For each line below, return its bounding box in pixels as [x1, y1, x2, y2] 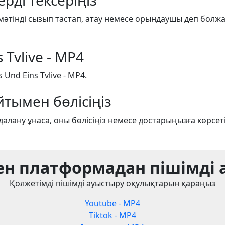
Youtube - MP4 [84, 198, 140, 209]
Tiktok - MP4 [88, 210, 136, 221]
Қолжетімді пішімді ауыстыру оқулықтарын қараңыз [10, 178, 215, 189]
